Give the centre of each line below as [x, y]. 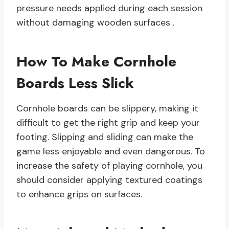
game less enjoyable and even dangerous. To [111, 152]
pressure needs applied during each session [109, 8]
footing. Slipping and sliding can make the [105, 137]
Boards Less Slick [75, 83]
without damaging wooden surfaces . [95, 23]
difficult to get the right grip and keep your [108, 123]
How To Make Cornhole [96, 62]
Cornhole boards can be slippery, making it [107, 109]
